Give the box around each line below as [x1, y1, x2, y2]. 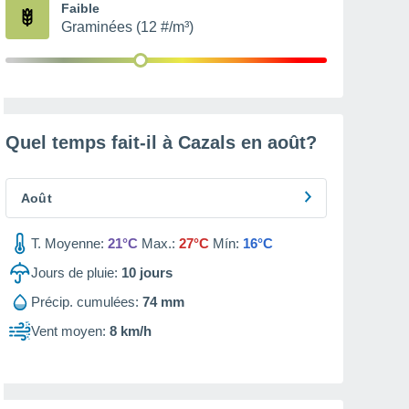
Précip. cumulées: [31, 294, 139, 309]
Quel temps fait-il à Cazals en [5, 132, 267, 152]
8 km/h [110, 323, 152, 339]
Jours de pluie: [31, 265, 118, 280]
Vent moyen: [31, 323, 106, 339]
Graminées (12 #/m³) [61, 19, 194, 35]
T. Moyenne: [31, 236, 104, 251]
